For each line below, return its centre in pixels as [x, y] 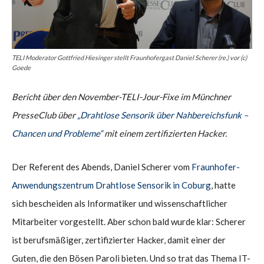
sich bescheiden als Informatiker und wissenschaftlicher [120, 203]
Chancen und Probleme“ [58, 133]
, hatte [223, 185]
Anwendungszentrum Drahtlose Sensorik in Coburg [111, 185]
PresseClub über [44, 115]
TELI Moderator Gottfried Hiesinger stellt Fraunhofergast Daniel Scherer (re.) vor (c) [129, 57]
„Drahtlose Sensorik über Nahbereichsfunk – [163, 115]
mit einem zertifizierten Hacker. [166, 133]
